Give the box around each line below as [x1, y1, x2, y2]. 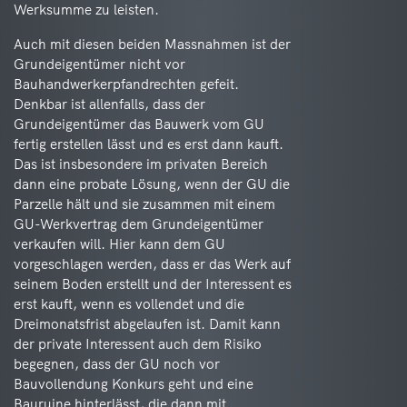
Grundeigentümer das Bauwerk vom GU [14, 115, 264, 133]
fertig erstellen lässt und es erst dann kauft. [14, 135, 283, 153]
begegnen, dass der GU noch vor [14, 355, 220, 372]
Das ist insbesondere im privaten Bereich [14, 155, 268, 173]
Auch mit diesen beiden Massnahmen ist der [14, 35, 291, 53]
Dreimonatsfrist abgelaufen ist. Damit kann [14, 315, 281, 333]
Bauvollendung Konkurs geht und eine [14, 375, 253, 392]
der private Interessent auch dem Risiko [14, 335, 262, 352]
